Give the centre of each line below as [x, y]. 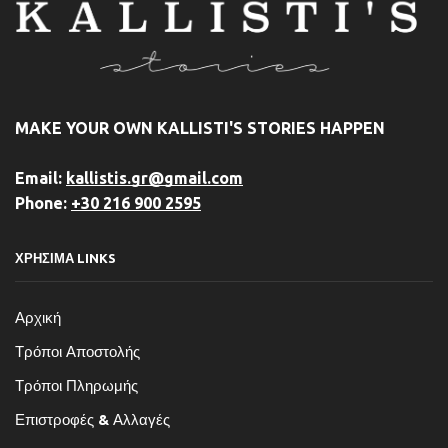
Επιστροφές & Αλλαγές [92, 419]
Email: [40, 178]
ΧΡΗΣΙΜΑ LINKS [65, 258]
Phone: [43, 203]
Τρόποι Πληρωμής [76, 385]
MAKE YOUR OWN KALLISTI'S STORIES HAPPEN [200, 128]
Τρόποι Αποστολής [77, 351]
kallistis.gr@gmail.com [154, 178]
